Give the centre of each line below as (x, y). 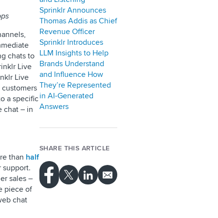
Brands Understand (72, 64)
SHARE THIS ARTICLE (75, 148)
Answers (54, 107)
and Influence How (71, 74)
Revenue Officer (67, 32)
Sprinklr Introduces (71, 42)
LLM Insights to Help (74, 53)
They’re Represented (75, 85)
